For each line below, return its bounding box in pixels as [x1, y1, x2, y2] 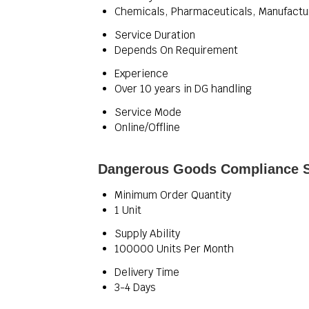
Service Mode [114, 106, 181, 119]
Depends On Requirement [114, 43, 238, 57]
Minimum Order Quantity [114, 188, 231, 201]
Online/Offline [114, 121, 180, 134]
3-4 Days [114, 281, 156, 294]
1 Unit [114, 203, 141, 217]
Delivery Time [114, 266, 179, 279]
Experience [114, 67, 168, 80]
